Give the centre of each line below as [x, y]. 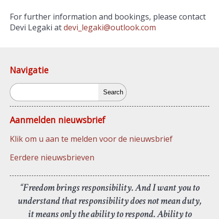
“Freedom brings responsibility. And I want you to [109, 187]
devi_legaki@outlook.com [110, 27]
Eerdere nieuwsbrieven [52, 157]
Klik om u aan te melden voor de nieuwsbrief [91, 139]
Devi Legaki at [37, 27]
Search [22, 88]
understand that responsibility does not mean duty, [109, 200]
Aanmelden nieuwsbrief [57, 120]
